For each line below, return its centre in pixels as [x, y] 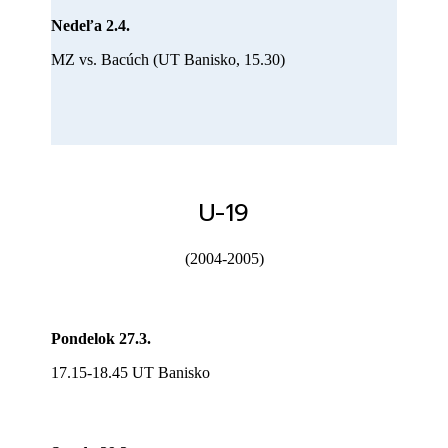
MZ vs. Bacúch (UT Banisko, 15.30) [168, 59]
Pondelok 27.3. [101, 339]
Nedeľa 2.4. [91, 25]
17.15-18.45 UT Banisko [131, 373]
